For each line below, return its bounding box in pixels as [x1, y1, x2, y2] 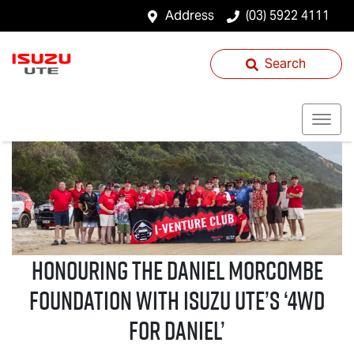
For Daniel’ [129, 312, 225, 348]
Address [165, 7, 214, 24]
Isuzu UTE [183, 282, 265, 318]
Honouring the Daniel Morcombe [31, 252, 323, 288]
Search [265, 55, 307, 72]
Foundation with [29, 282, 183, 318]
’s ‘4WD [265, 282, 325, 318]
